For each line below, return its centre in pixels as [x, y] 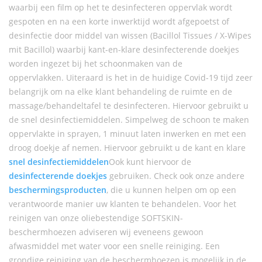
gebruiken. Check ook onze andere [176, 176]
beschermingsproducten [58, 190]
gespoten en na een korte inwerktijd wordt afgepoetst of [119, 21]
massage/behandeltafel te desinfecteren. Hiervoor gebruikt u [129, 106]
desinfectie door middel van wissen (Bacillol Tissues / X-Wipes [130, 35]
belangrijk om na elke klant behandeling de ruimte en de [120, 92]
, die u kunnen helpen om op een [171, 190]
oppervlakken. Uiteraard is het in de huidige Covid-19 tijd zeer [131, 77]
